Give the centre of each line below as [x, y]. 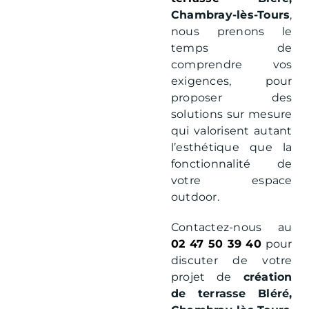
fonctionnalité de [231, 163]
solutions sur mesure [231, 114]
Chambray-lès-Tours [230, 14]
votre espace [231, 180]
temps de [231, 48]
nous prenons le [231, 31]
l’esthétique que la [231, 147]
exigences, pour [231, 81]
